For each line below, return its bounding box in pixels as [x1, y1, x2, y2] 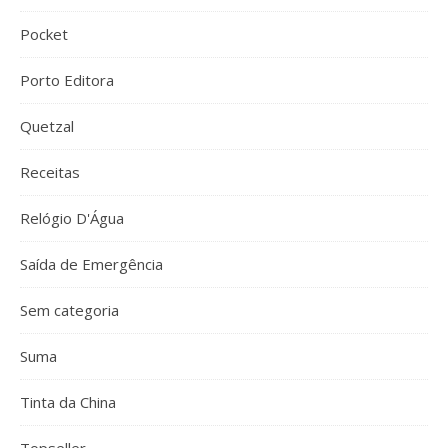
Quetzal [20, 116, 74, 136]
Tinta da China [20, 392, 116, 412]
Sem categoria [20, 300, 119, 320]
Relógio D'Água [20, 208, 124, 228]
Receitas [20, 162, 80, 182]
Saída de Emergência [20, 254, 163, 274]
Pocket [20, 24, 68, 44]
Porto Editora [20, 70, 114, 90]
